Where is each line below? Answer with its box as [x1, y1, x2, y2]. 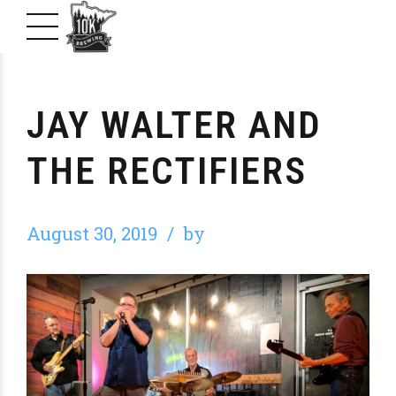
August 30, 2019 [27, 222, 157, 246]
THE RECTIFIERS [27, 148, 307, 194]
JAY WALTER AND [27, 103, 322, 148]
